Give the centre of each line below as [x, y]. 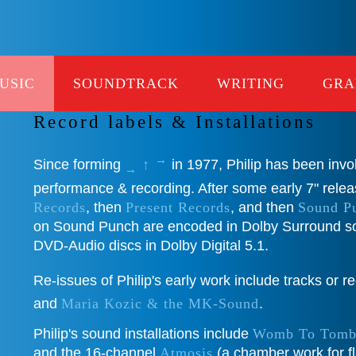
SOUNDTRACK [126, 83]
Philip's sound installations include [143, 334]
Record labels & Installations [174, 122]
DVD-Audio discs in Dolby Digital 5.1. [151, 245]
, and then [264, 207]
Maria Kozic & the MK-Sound [160, 304]
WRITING [251, 83]
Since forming [79, 164]
